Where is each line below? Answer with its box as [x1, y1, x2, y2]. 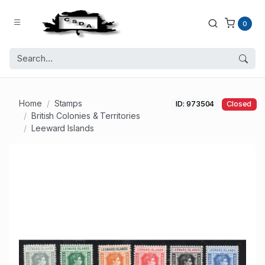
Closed [226, 99, 252, 109]
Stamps [54, 98, 83, 109]
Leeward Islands [31, 123, 94, 134]
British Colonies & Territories [31, 111, 140, 121]
